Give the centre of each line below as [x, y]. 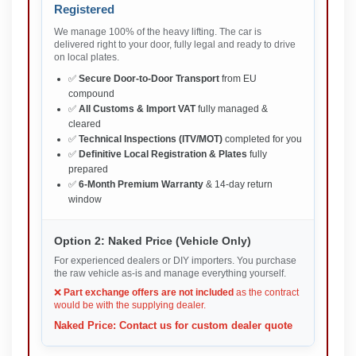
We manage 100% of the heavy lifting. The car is [158, 31]
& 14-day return [238, 184]
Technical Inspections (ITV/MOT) [151, 139]
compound [91, 93]
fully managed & [232, 108]
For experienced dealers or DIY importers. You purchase [175, 260]
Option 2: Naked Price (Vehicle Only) [153, 240]
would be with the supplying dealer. [130, 305]
